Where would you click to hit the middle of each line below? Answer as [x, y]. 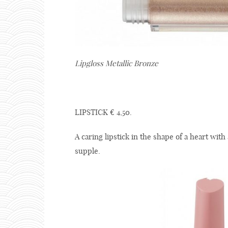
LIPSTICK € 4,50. [103, 112]
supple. [88, 151]
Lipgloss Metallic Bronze [117, 64]
